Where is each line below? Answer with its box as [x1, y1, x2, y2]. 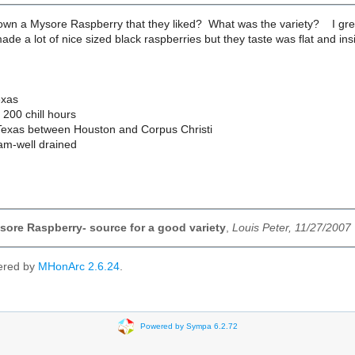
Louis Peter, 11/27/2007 [232, 222, 351, 235]
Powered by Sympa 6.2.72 [139, 321, 238, 330]
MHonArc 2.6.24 [38, 261, 120, 273]
